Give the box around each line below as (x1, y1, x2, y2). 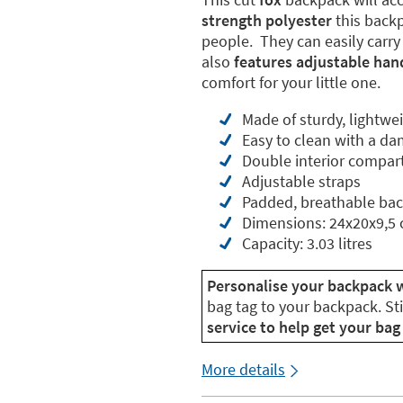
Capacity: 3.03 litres (242, 233, 372, 254)
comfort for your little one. (201, 72, 381, 93)
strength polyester (201, 10, 332, 31)
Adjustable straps (242, 171, 361, 192)
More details (201, 359, 285, 380)
